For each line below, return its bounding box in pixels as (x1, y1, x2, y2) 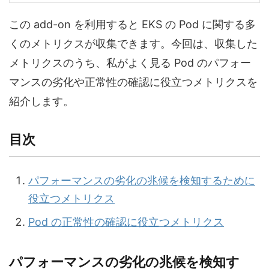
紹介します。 (9, 95, 74, 108)
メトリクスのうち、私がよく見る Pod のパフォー (9, 56, 251, 70)
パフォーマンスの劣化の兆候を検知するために (28, 174, 255, 187)
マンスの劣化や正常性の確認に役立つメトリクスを (9, 76, 258, 89)
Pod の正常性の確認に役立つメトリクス (28, 215, 224, 228)
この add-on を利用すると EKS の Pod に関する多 (9, 18, 256, 31)
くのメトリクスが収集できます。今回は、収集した (9, 37, 258, 50)
